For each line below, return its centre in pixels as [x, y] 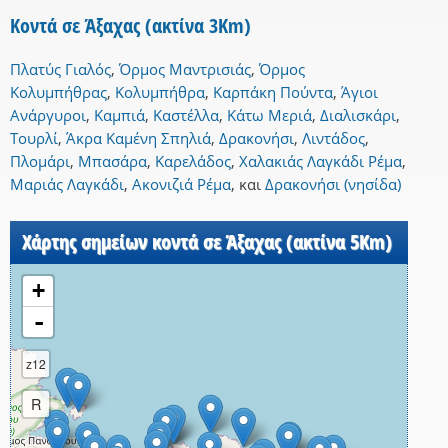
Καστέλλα [186, 115]
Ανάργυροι [48, 115]
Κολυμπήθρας [58, 92]
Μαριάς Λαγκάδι [67, 184]
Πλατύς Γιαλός [60, 69]
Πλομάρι [40, 161]
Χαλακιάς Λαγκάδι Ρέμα [320, 161]
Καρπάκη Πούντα [273, 92]
